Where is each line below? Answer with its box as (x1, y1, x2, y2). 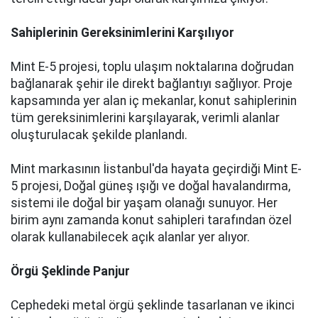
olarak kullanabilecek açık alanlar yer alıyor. (11, 230, 250, 244)
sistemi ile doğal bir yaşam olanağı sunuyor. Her (11, 196, 278, 210)
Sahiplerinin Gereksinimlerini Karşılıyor (11, 26, 234, 40)
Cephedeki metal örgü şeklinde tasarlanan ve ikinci (11, 298, 295, 312)
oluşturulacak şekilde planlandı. (11, 128, 187, 142)
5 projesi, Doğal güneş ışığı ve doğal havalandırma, (11, 179, 290, 193)
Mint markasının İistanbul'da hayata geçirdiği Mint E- (11, 162, 302, 176)
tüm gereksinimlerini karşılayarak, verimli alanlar (11, 111, 280, 125)
